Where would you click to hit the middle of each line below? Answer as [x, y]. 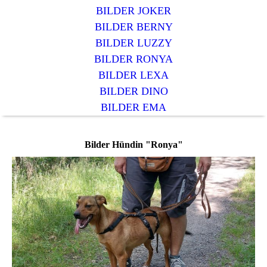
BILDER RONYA [133, 59]
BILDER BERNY [133, 27]
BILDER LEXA [133, 75]
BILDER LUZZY [133, 43]
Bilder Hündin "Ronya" [133, 144]
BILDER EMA [133, 107]
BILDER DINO [133, 91]
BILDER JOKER [133, 10]
